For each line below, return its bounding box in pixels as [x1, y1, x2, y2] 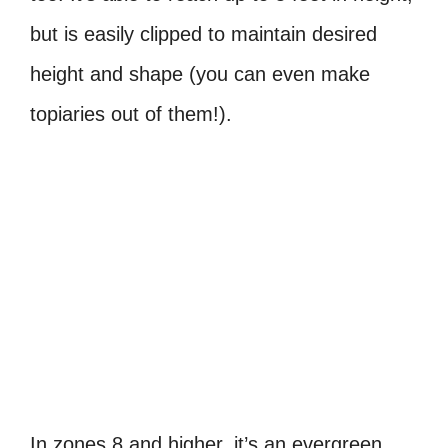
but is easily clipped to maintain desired [30, 22, 377, 45]
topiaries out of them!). [30, 102, 232, 125]
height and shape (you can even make [30, 62, 370, 85]
